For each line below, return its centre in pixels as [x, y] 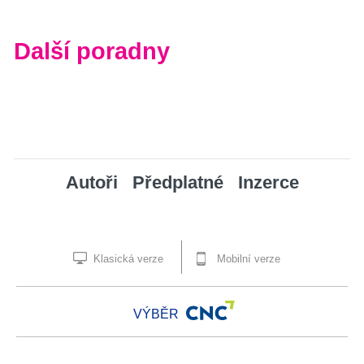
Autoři [91, 183]
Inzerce [268, 183]
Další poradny [92, 52]
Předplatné [178, 183]
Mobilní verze [247, 259]
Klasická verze [127, 259]
